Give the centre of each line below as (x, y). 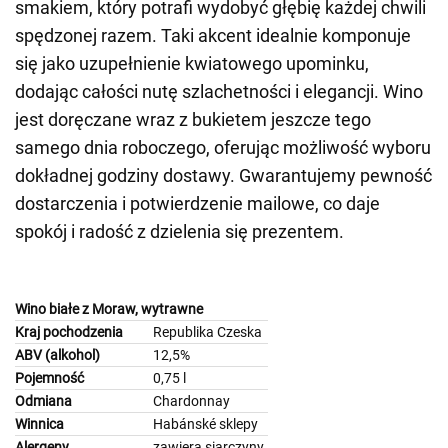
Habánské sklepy (205, 424)
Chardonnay (191, 401)
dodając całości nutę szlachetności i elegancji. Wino (219, 91)
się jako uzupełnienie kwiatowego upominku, (192, 63)
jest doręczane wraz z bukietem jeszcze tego (193, 119)
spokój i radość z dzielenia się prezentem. (179, 231)
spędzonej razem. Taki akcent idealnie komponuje (213, 35)
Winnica (39, 424)
